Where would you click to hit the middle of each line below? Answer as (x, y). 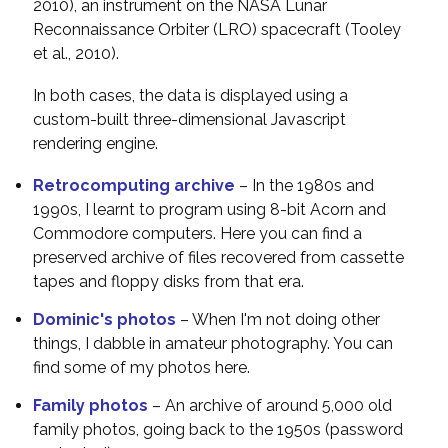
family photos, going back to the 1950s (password (218, 430)
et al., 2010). (76, 54)
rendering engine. (95, 144)
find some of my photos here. (141, 368)
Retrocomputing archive (136, 186)
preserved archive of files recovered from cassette (218, 258)
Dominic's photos (106, 320)
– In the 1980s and (306, 186)
